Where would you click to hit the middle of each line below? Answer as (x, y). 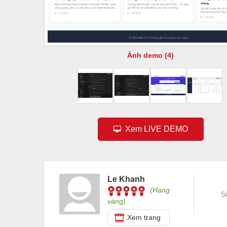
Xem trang (144, 217)
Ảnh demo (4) (150, 55)
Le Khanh (126, 179)
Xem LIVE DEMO (154, 129)
